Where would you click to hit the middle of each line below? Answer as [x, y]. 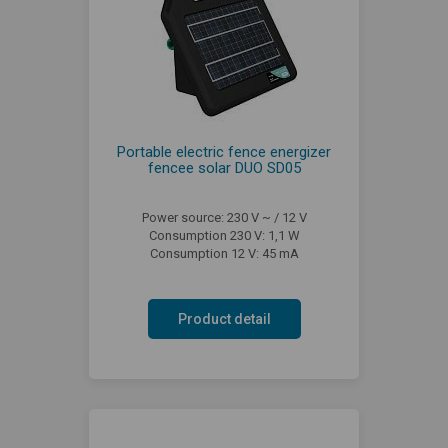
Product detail [224, 318]
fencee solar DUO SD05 [224, 167]
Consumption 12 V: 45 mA [224, 253]
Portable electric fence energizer [224, 151]
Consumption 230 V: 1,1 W [224, 235]
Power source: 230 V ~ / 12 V [224, 217]
